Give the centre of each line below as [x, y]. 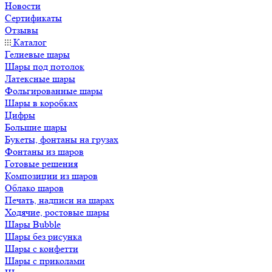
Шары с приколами [45, 261]
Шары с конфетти [42, 249]
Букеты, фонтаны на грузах [62, 139]
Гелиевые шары [37, 54]
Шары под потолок [45, 66]
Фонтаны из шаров [44, 151]
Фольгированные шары [54, 91]
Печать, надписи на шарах [59, 200]
